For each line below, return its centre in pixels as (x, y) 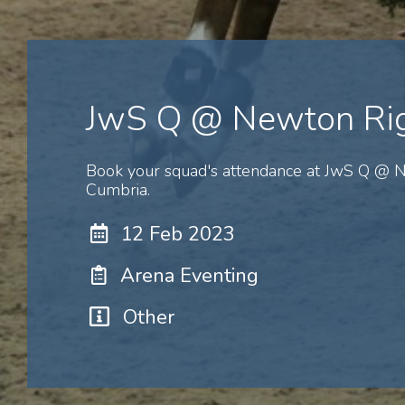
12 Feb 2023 (178, 234)
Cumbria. (118, 189)
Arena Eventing (189, 275)
